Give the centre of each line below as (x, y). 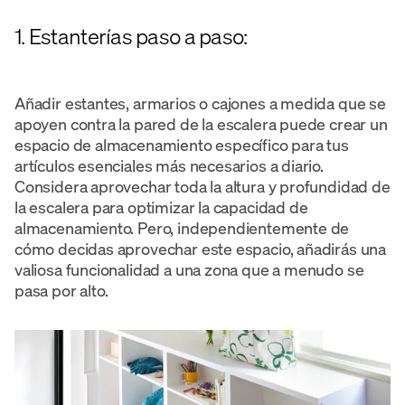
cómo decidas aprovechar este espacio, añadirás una (201, 248)
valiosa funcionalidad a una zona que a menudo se (189, 269)
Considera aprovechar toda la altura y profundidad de (202, 186)
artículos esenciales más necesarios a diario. (169, 165)
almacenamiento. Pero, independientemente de (182, 227)
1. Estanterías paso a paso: (131, 36)
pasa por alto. (61, 290)
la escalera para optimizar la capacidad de (161, 207)
